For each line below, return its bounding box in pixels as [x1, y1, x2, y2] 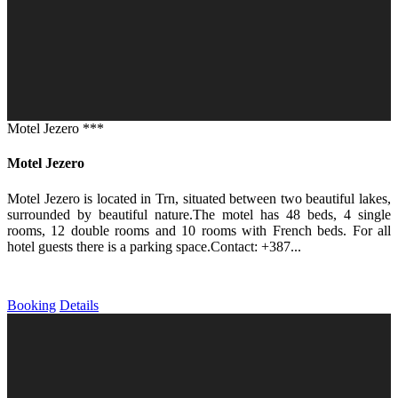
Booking [7, 297, 56, 313]
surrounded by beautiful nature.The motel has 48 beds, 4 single [7, 206, 391, 222]
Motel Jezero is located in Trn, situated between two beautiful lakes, [7, 190, 391, 206]
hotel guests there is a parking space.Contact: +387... [7, 238, 301, 254]
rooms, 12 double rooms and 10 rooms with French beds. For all [7, 222, 391, 238]
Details [60, 297, 99, 313]
